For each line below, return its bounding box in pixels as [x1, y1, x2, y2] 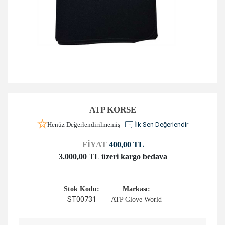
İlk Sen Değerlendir [134, 120, 188, 128]
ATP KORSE [89, 104, 136, 115]
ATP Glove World [111, 195, 162, 203]
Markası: [123, 185, 150, 193]
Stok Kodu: [64, 185, 99, 193]
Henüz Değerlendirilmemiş [47, 120, 120, 128]
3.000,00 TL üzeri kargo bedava [58, 152, 167, 161]
